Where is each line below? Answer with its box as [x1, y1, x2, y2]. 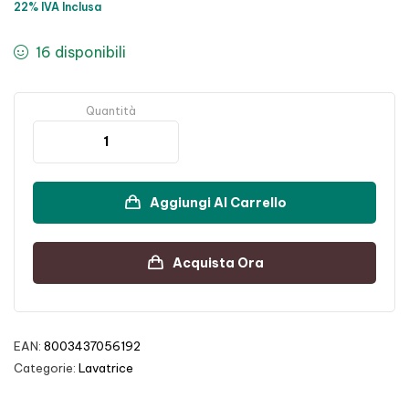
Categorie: [14, 361, 79, 375]
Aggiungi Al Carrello [150, 194, 287, 211]
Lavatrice [79, 361, 133, 375]
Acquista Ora [173, 255, 264, 271]
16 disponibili [35, 43, 126, 61]
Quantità [85, 104, 136, 118]
